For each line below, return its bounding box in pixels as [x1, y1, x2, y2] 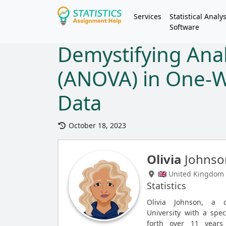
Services [134, 12, 162, 21]
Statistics [147, 180, 187, 192]
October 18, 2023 [66, 121, 126, 130]
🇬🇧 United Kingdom [155, 169, 224, 179]
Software [169, 22, 200, 32]
